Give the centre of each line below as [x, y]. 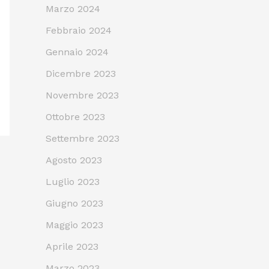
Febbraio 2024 [79, 30]
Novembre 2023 [82, 95]
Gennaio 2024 [77, 52]
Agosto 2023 [74, 160]
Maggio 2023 [74, 225]
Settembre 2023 [83, 138]
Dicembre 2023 [81, 73]
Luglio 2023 [73, 181]
